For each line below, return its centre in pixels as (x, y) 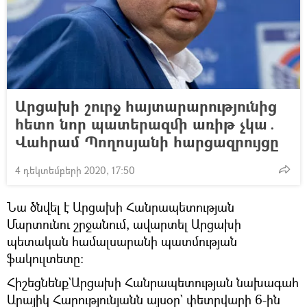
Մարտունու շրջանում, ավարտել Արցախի (124, 224)
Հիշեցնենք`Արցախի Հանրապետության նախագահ (153, 282)
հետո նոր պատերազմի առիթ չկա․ (146, 123)
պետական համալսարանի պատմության (122, 241)
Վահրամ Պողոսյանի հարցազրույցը (147, 141)
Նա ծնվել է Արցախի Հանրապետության (121, 207)
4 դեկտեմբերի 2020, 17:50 (75, 170)
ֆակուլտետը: (47, 258)
